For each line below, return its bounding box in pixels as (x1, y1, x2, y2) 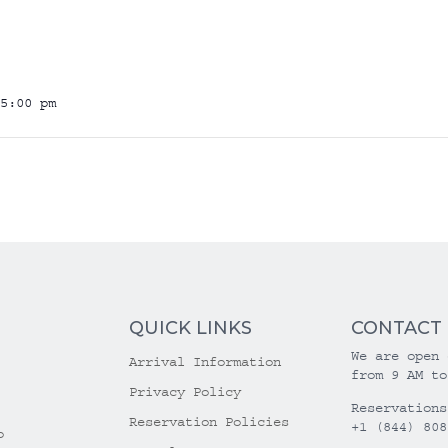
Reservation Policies (129, 413, 290, 430)
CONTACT (350, 316, 442, 339)
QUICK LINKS (129, 316, 253, 339)
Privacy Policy (129, 383, 242, 400)
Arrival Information (129, 353, 282, 370)
